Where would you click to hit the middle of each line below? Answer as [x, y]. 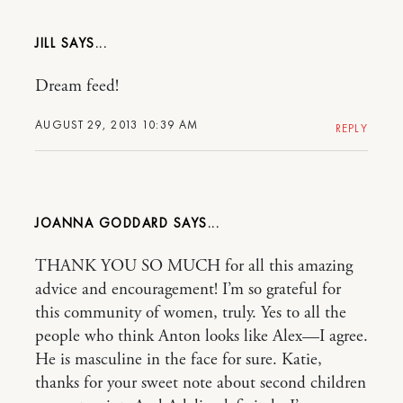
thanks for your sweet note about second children [201, 383]
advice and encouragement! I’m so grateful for [188, 290]
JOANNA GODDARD [102, 223]
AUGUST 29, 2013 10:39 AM [117, 125]
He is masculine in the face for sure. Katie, [179, 360]
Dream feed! [77, 86]
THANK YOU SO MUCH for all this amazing [194, 266]
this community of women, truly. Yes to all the [191, 313]
